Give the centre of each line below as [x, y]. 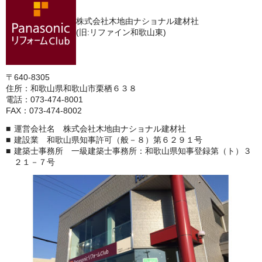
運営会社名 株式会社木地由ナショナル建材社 [100, 129]
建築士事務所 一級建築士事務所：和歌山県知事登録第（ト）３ [133, 151]
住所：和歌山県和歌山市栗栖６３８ [71, 89]
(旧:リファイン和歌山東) [121, 32]
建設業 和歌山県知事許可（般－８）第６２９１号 [108, 140]
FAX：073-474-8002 [44, 111]
